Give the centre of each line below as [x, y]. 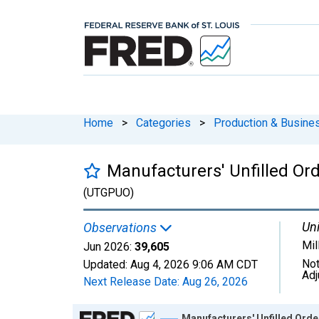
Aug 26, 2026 [215, 281]
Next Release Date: [133, 281]
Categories [163, 122]
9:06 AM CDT [225, 264]
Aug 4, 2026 [160, 264]
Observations [121, 227]
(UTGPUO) [109, 192]
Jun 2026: [108, 246]
